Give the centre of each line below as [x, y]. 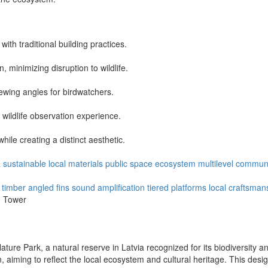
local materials [76, 163]
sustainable [25, 163]
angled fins [49, 187]
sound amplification [108, 187]
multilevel [216, 163]
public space [129, 163]
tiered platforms [177, 187]
